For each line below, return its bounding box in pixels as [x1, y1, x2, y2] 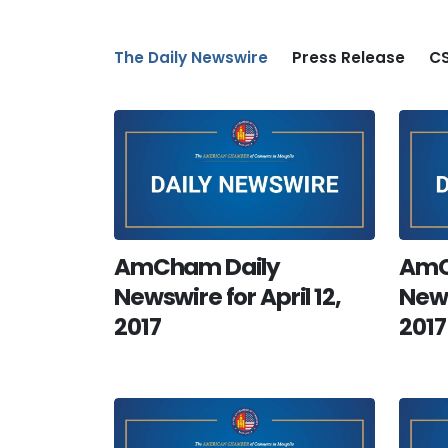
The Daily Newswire [114, 47, 268, 68]
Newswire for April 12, [114, 280, 341, 313]
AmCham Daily [114, 250, 281, 283]
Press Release [292, 47, 405, 68]
